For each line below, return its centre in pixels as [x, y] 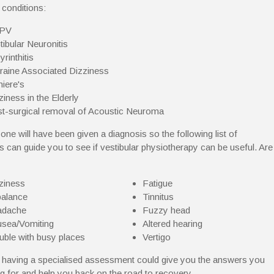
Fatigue [157, 183]
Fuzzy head [166, 210]
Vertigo [156, 237]
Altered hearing [172, 224]
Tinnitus [158, 197]
